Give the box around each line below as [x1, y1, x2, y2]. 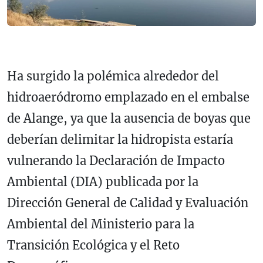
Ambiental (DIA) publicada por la [7, 174, 198, 190]
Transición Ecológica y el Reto [7, 238, 180, 253]
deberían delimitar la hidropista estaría [7, 132, 233, 147]
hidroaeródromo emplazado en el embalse [7, 90, 249, 105]
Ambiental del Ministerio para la [7, 217, 194, 232]
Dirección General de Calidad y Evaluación [7, 195, 248, 211]
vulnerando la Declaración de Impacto [7, 153, 225, 168]
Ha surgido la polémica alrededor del [7, 69, 219, 84]
